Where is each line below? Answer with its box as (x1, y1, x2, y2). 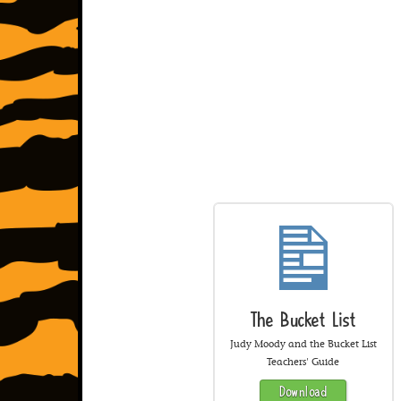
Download (279, 386, 328, 399)
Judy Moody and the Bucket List (229, 340, 377, 350)
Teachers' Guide (267, 358, 340, 368)
